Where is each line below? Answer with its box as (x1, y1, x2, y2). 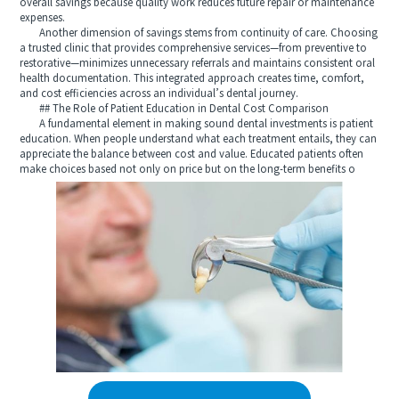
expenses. (20, 12, 66, 24)
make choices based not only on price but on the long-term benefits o (20, 163, 356, 175)
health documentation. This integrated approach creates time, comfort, (20, 72, 365, 85)
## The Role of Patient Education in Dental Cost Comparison (20, 102, 330, 115)
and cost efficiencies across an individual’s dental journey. (20, 87, 299, 100)
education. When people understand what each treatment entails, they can (20, 133, 378, 145)
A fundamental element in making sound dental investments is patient (20, 118, 374, 130)
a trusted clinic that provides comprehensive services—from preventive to (20, 42, 368, 54)
